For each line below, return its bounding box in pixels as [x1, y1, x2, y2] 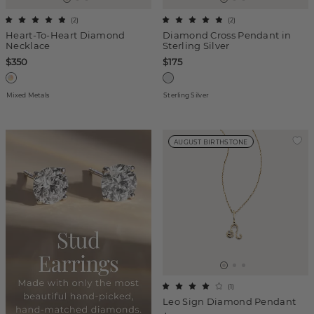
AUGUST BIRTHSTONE [174, 138, 248, 146]
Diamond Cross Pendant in [163, 29, 292, 41]
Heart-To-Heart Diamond [6, 29, 125, 41]
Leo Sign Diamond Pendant [163, 296, 296, 307]
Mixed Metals [6, 91, 50, 99]
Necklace [6, 40, 50, 51]
